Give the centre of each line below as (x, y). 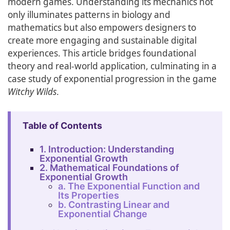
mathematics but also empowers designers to (102, 27)
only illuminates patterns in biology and (89, 14)
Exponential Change (103, 214)
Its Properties (89, 195)
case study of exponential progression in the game (112, 79)
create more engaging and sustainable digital (102, 40)
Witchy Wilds (32, 91)
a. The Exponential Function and (129, 186)
